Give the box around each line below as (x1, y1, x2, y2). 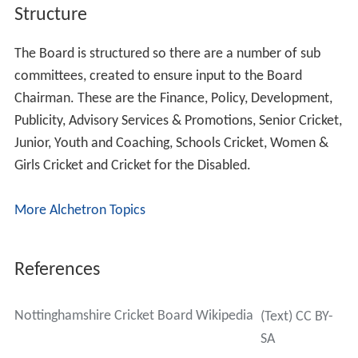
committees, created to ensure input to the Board (14, 69, 302, 85)
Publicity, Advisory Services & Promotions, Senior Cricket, (14, 113, 342, 129)
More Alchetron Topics (14, 203, 145, 219)
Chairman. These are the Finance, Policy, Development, (14, 91, 332, 107)
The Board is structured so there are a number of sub (14, 46, 320, 62)
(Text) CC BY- (260, 309, 333, 325)
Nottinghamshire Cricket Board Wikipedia (14, 308, 253, 324)
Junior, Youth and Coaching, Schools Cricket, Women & (14, 136, 328, 152)
